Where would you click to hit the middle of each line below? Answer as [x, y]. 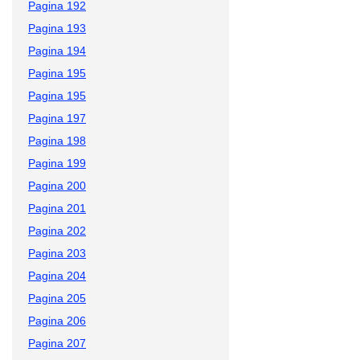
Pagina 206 [57, 320]
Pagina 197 [57, 118]
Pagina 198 [57, 140]
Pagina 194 [57, 50]
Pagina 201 [57, 208]
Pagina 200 [57, 185]
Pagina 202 [57, 230]
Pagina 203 [57, 253]
